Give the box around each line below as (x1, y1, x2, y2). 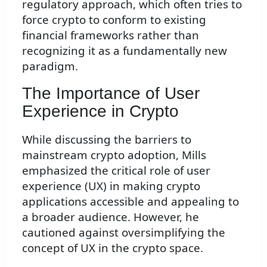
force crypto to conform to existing (22, 11, 206, 27)
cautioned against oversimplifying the (22, 224, 225, 240)
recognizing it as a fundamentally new (22, 42, 227, 58)
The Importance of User (22, 84, 200, 103)
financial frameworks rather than (22, 27, 199, 42)
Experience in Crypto (22, 102, 179, 121)
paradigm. (22, 58, 78, 73)
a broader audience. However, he (22, 209, 199, 224)
